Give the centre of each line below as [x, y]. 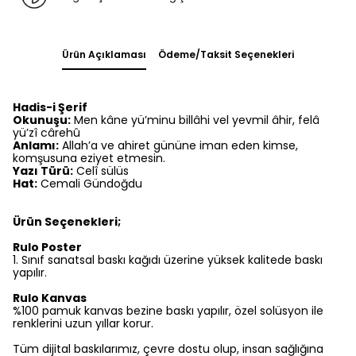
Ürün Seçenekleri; [67, 222]
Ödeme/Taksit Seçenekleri [226, 55]
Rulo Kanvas [50, 298]
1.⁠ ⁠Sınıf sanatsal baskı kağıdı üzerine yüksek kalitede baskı [168, 260]
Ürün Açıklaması [104, 55]
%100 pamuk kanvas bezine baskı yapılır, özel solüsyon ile [168, 311]
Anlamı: [36, 146]
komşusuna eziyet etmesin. [89, 159]
